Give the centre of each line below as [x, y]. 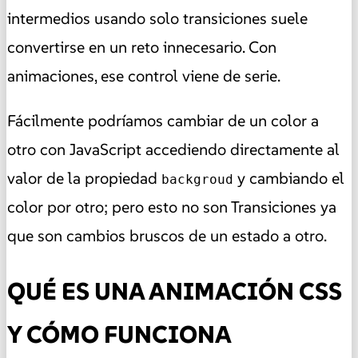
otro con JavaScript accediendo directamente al [173, 150]
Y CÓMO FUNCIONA [119, 335]
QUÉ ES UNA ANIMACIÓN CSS [175, 292]
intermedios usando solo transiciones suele [157, 19]
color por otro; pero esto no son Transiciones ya [172, 207]
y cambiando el [289, 179]
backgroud [197, 180]
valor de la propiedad [84, 179]
